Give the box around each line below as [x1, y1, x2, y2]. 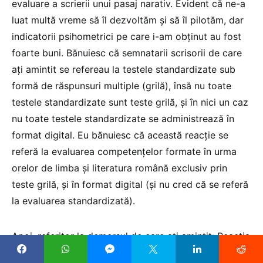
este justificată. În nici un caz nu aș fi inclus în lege [12, 247, 236, 259]
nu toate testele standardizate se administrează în [12, 113, 234, 125]
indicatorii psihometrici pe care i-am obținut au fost [12, 31, 241, 43]
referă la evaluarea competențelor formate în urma [12, 146, 237, 158]
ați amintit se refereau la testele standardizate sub [12, 63, 235, 76]
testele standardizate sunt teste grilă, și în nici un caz [12, 96, 248, 109]
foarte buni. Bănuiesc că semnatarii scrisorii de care [12, 47, 242, 59]
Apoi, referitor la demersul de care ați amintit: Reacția [12, 230, 250, 242]
